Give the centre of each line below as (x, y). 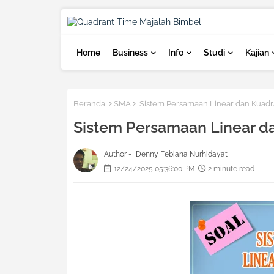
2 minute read (231, 169)
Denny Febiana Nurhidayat (181, 154)
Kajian (257, 53)
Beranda (89, 104)
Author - (118, 154)
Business (130, 53)
